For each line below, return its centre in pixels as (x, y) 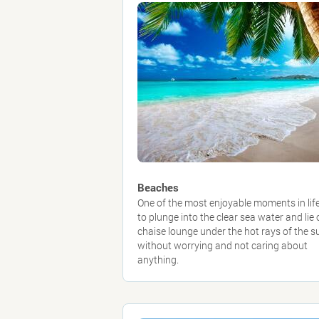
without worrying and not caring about (223, 245)
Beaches (158, 187)
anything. (158, 260)
